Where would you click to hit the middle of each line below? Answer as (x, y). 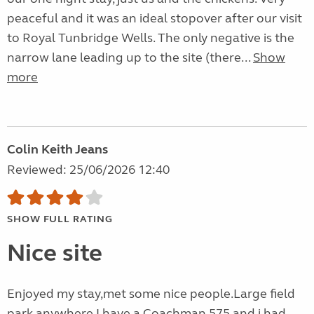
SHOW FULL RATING (60, 219)
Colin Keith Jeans (57, 150)
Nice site (55, 253)
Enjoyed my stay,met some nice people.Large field (151, 294)
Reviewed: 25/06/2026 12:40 (88, 170)
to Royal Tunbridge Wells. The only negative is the (151, 38)
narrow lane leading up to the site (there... (130, 58)
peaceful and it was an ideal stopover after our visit (155, 19)
